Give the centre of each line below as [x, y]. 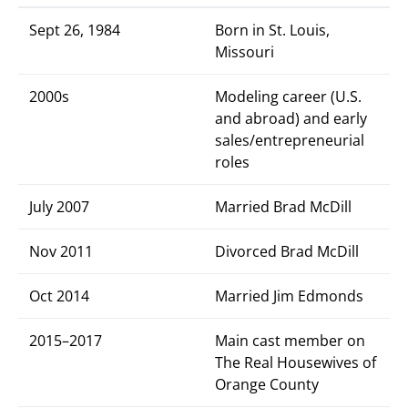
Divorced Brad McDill [287, 251]
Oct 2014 [59, 296]
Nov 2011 [61, 251]
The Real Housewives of [296, 362]
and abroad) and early [291, 118]
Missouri [245, 52]
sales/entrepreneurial [290, 140]
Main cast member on [290, 341]
